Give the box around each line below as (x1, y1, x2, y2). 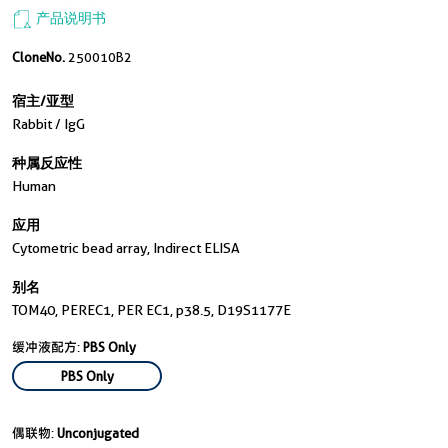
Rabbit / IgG (12, 116, 85, 132)
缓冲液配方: (12, 339, 83, 355)
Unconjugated (57, 425, 139, 441)
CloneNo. (12, 49, 68, 65)
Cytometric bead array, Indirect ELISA (12, 240, 240, 256)
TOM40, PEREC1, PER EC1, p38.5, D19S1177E (12, 302, 291, 318)
